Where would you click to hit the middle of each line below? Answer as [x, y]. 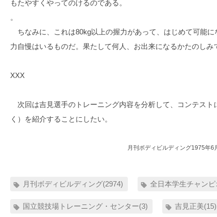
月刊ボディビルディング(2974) [73, 184]
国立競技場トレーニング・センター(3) [85, 206]
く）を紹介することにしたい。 [61, 119]
